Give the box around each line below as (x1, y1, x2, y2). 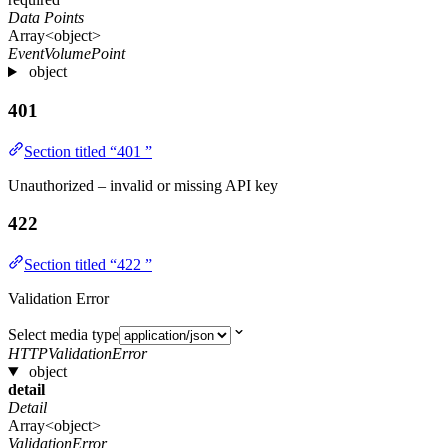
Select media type (8, 326, 119, 344)
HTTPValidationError (8, 345, 147, 363)
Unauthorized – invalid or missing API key (8, 176, 278, 194)
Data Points (8, 9, 84, 27)
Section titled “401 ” (24, 142, 152, 160)
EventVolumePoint (8, 45, 125, 63)
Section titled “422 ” (24, 256, 152, 274)
